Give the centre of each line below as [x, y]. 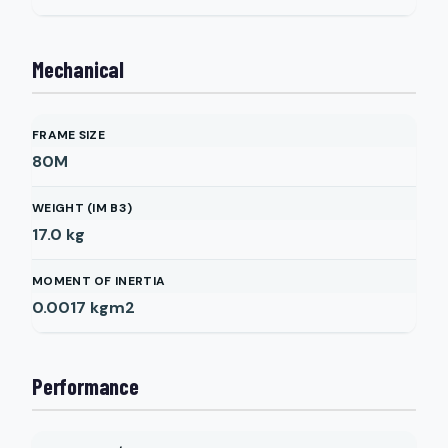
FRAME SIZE [68, 135]
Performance [85, 386]
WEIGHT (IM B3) [82, 208]
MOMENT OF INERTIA [99, 281]
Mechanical [78, 69]
